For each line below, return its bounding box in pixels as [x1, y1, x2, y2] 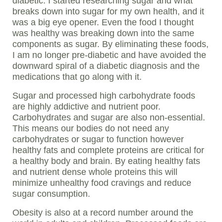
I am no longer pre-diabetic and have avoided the [12, 50, 206, 60]
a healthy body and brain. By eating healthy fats [12, 156, 200, 166]
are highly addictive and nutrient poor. [12, 102, 163, 112]
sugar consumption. [12, 189, 90, 199]
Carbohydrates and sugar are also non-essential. [12, 112, 205, 123]
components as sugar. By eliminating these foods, [12, 39, 209, 50]
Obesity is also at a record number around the [12, 208, 193, 218]
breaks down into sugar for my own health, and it [12, 6, 204, 17]
